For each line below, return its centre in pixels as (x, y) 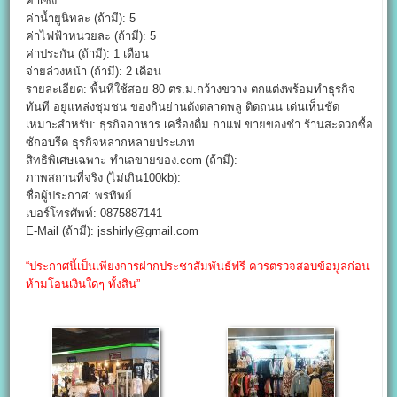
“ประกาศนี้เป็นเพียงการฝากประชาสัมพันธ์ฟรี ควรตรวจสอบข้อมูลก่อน (198, 267)
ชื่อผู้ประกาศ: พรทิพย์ (79, 196)
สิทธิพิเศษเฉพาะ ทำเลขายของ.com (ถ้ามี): (132, 160)
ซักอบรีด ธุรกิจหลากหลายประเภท (111, 143)
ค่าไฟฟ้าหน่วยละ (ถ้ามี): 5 (91, 36)
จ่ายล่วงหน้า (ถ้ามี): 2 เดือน (94, 72)
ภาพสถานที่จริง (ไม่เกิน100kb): (104, 178)
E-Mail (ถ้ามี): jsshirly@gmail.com (113, 231)
